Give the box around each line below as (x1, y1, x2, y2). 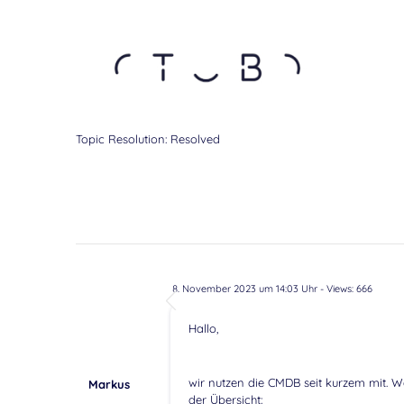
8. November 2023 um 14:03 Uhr (171, 282, 317, 296)
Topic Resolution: (75, 132, 170, 146)
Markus (88, 377, 131, 392)
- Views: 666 (317, 282, 372, 296)
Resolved (170, 132, 220, 146)
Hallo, (188, 321, 219, 336)
